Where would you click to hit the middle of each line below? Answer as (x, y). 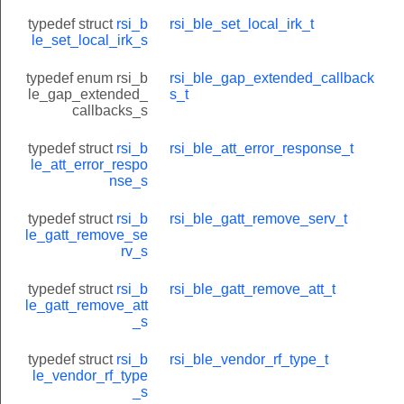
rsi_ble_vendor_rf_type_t (249, 359)
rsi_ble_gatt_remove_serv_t (258, 218)
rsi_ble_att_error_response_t (262, 148)
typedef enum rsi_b (87, 78)
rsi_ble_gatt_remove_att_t (252, 289)
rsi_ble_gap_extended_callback (272, 78)
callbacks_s (110, 110)
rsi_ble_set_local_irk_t (242, 23)
